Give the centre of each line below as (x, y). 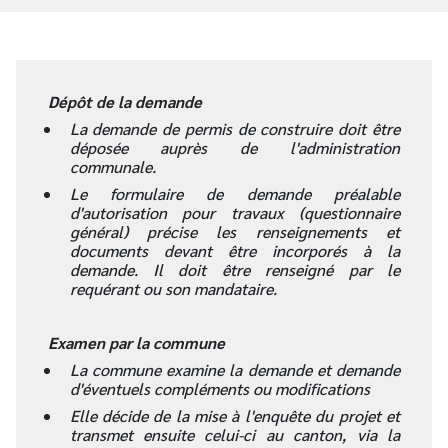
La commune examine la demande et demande (234, 369)
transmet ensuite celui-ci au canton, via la (234, 434)
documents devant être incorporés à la (234, 250)
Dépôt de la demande (125, 101)
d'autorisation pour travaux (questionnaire (234, 212)
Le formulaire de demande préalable (234, 193)
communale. (112, 166)
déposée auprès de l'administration (234, 147)
